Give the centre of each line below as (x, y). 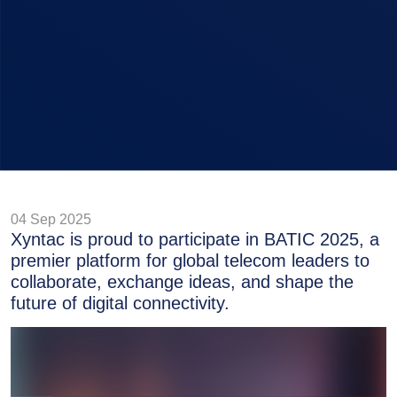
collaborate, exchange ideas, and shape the (182, 282)
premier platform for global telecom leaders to (190, 261)
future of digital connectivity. (120, 303)
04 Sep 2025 (51, 219)
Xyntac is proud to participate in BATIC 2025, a (195, 239)
